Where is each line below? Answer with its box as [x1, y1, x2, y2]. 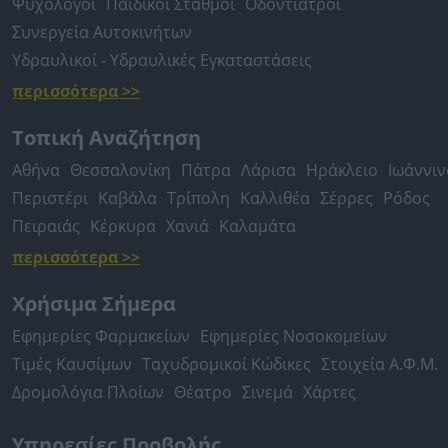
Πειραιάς [12, 215, 80, 237]
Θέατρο [174, 381, 232, 403]
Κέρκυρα [90, 215, 156, 237]
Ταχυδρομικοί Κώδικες [142, 353, 311, 375]
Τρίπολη [167, 187, 230, 209]
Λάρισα [241, 159, 296, 181]
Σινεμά [242, 381, 293, 403]
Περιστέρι [12, 187, 88, 209]
